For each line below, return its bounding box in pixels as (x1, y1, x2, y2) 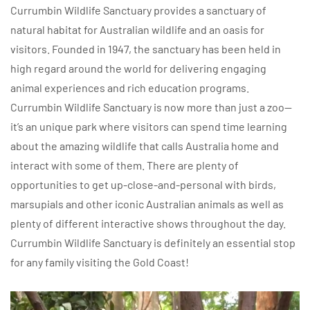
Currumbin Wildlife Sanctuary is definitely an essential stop (10, 235, 295, 249)
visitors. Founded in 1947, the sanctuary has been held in (10, 42, 281, 55)
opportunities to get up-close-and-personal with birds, (10, 177, 276, 191)
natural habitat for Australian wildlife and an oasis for (10, 22, 264, 36)
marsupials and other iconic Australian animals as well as (10, 197, 284, 210)
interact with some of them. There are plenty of (10, 158, 239, 172)
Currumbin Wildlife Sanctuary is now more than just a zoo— (10, 100, 292, 113)
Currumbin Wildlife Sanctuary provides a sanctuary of (10, 3, 266, 17)
